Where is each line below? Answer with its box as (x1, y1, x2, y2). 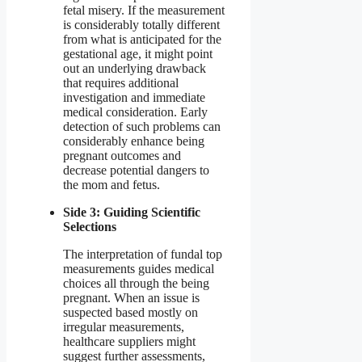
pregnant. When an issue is (63, 290, 200, 305)
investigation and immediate (63, 90, 205, 104)
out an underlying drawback (63, 61, 206, 75)
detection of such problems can (63, 119, 221, 133)
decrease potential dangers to (63, 162, 209, 177)
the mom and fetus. (63, 177, 160, 192)
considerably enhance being (63, 133, 204, 148)
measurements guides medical (63, 261, 214, 276)
